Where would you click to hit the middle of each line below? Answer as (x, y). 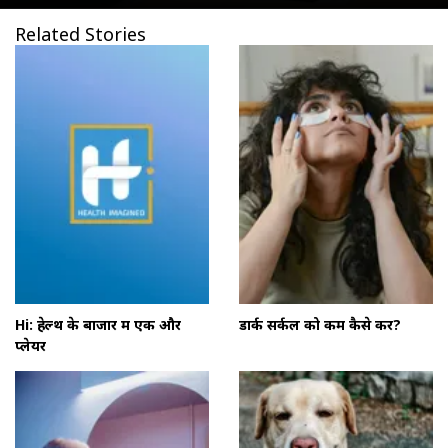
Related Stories (80, 33)
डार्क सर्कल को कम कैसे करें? (320, 324)
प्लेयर (30, 345)
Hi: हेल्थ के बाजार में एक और (98, 324)
